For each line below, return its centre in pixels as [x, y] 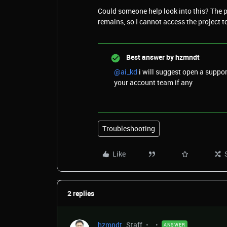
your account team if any [154, 82]
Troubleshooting [129, 128]
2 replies [81, 193]
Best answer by [150, 57]
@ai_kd [126, 72]
